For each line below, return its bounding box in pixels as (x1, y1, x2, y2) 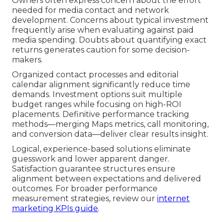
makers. (12, 55, 43, 64)
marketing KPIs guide (12, 203, 98, 213)
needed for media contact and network (12, 5, 169, 15)
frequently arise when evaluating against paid (12, 25, 194, 35)
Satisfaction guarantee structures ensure (12, 164, 175, 173)
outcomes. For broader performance (12, 183, 158, 193)
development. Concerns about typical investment (12, 15, 209, 25)
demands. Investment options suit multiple (12, 89, 182, 99)
